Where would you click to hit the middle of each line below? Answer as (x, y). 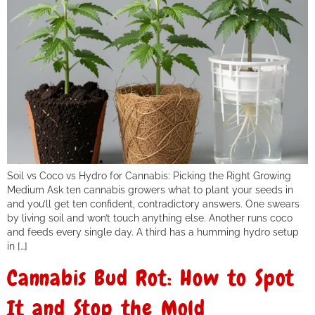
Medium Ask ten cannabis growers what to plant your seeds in (150, 189)
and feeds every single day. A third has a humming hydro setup (153, 231)
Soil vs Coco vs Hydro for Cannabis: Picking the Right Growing (149, 175)
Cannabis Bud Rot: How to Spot (151, 278)
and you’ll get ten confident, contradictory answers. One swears (153, 203)
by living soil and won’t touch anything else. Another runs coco (150, 217)
